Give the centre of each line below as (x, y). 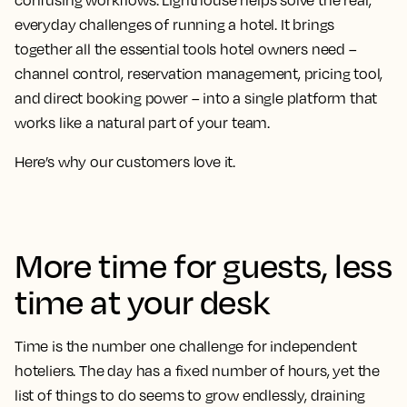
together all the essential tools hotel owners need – (186, 49)
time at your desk (142, 301)
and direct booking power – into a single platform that (196, 98)
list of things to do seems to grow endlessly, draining (190, 395)
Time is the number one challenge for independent (186, 346)
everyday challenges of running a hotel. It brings (175, 25)
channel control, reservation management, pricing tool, (199, 74)
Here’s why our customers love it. (125, 162)
